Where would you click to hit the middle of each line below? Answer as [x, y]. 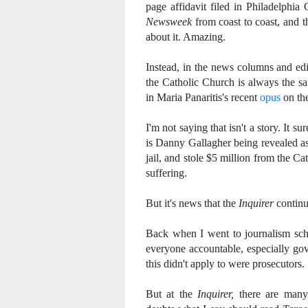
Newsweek [169, 22]
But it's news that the [192, 203]
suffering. [166, 173]
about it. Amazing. [186, 37]
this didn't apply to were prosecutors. [225, 264]
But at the [172, 294]
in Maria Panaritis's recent [203, 97]
